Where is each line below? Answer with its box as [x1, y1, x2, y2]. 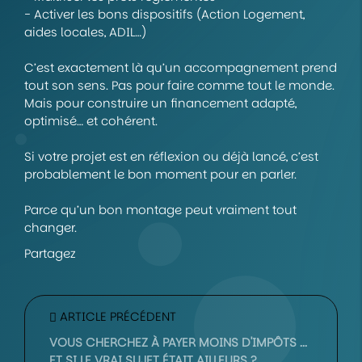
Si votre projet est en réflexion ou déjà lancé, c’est [24, 147, 318, 165]
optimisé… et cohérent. [24, 112, 158, 129]
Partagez [24, 244, 76, 262]
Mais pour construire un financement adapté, [24, 94, 297, 112]
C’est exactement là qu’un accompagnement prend [24, 58, 337, 76]
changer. [24, 218, 77, 236]
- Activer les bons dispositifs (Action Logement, [24, 5, 305, 23]
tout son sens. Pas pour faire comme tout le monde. [24, 76, 335, 94]
